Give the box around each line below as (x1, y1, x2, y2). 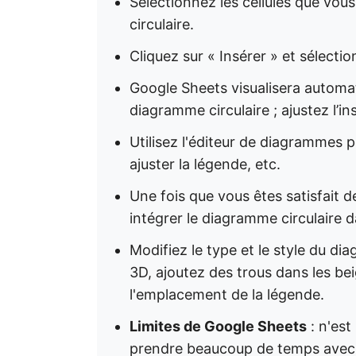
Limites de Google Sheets (130, 318, 307, 335)
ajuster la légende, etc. (130, 156, 281, 172)
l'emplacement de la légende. (130, 286, 324, 303)
